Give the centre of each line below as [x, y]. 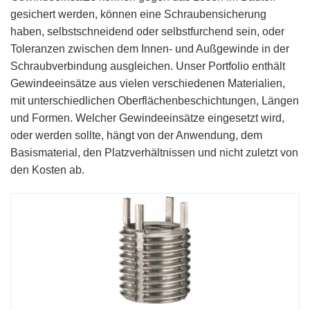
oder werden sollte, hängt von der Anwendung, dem [136, 136]
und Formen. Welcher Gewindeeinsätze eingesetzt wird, [147, 118]
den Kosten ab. [47, 170]
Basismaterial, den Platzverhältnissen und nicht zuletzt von [154, 153]
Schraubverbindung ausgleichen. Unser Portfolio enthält [148, 66]
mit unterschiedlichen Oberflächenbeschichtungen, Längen [155, 101]
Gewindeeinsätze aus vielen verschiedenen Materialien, [148, 84]
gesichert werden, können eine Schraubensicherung [138, 15]
